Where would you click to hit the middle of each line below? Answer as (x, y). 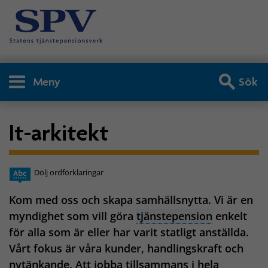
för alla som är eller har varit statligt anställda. (129, 232)
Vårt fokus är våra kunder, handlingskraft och (126, 249)
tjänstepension (174, 216)
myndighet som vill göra (73, 216)
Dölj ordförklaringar (69, 173)
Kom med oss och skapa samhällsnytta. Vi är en (131, 200)
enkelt (230, 216)
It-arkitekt (59, 132)
